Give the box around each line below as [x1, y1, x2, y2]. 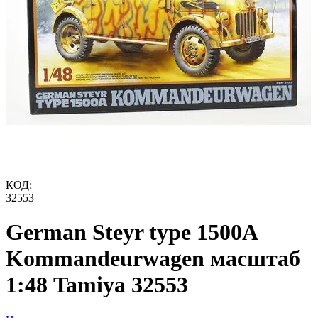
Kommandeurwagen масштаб [6, 246, 300, 272]
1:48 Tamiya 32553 [6, 272, 188, 298]
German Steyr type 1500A [6, 219, 257, 246]
